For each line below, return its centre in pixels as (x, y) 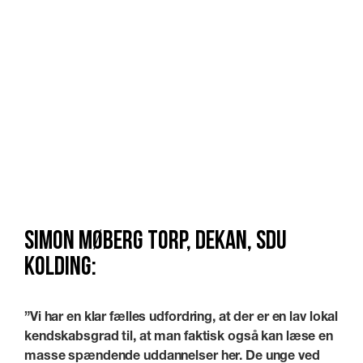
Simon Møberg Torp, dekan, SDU (156, 242)
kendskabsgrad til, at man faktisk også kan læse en (179, 335)
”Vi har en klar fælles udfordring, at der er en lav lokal (181, 315)
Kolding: (60, 268)
